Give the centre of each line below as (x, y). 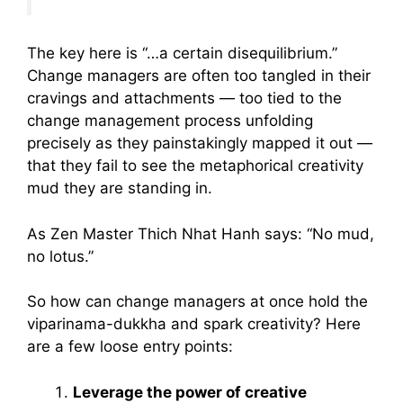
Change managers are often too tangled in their (199, 76)
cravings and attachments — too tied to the (184, 99)
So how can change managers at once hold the (197, 302)
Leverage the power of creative (190, 392)
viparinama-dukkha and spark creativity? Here (194, 324)
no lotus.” (60, 256)
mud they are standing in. (120, 188)
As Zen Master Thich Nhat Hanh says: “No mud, (201, 233)
